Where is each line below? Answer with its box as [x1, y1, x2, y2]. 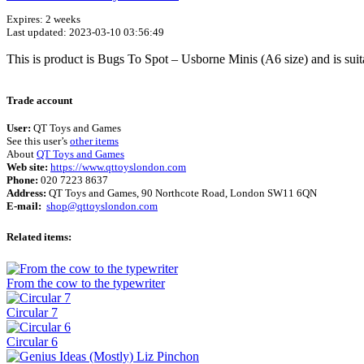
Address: [6, 186, 46, 199]
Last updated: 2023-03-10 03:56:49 [6, 26, 164, 39]
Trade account [6, 94, 72, 107]
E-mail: [6, 199, 41, 212]
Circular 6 [6, 335, 58, 349]
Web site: [6, 160, 48, 173]
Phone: [6, 173, 38, 186]
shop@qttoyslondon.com [46, 199, 158, 212]
